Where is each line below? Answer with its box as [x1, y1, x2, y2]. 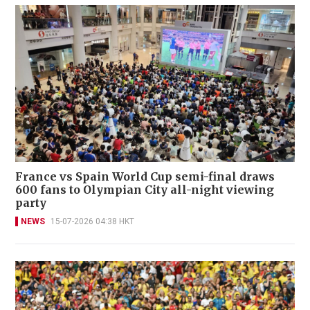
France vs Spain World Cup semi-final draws [15, 169, 275, 183]
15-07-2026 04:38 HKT [51, 216, 134, 226]
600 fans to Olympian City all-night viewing [15, 182, 275, 197]
